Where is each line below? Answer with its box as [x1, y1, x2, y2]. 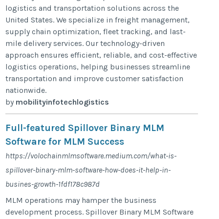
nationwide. [5, 85, 47, 95]
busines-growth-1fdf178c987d [5, 179, 100, 189]
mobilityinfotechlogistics [16, 97, 109, 107]
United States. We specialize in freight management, [5, 15, 190, 24]
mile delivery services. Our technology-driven [5, 38, 165, 48]
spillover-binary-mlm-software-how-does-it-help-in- [5, 165, 171, 175]
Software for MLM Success [5, 135, 125, 147]
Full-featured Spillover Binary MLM [5, 122, 165, 133]
